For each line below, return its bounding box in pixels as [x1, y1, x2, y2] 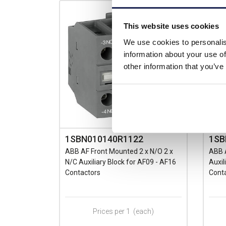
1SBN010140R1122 [65, 133, 143, 144]
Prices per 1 [93, 207, 130, 215]
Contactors [65, 168, 100, 177]
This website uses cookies [123, 22, 219, 31]
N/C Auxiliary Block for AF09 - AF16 [65, 157, 176, 166]
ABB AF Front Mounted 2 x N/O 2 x [65, 147, 173, 155]
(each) [133, 207, 154, 215]
